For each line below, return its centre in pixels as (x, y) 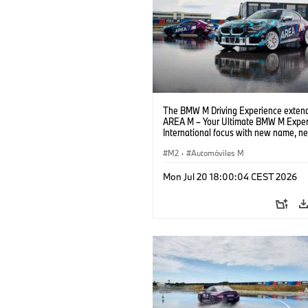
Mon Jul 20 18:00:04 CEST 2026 (230, 176)
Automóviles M (218, 153)
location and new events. (210, 143)
